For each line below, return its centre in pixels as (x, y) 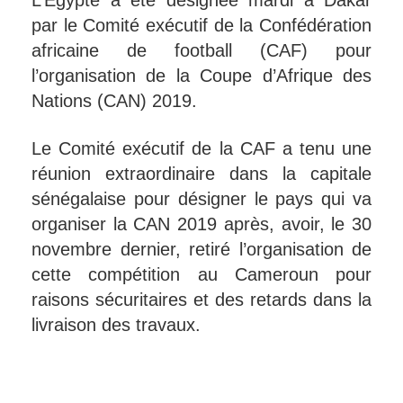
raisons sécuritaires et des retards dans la (201, 300)
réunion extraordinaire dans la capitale (201, 174)
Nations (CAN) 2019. (114, 101)
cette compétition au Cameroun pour (201, 275)
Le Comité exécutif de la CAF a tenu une (201, 149)
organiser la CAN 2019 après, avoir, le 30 (201, 224)
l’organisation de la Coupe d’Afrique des (201, 76)
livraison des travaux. (116, 325)
